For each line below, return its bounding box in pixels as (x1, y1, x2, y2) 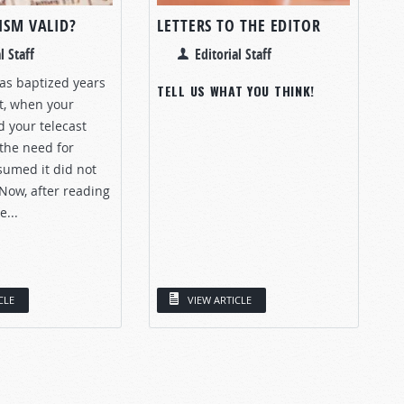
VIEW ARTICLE (188, 292, 252, 307)
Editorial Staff (195, 43, 271, 64)
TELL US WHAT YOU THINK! (157, 80, 316, 100)
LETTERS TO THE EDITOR (157, 14, 321, 37)
